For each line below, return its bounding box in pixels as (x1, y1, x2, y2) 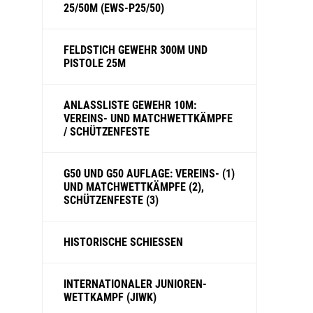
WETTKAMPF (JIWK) (64, 291, 156, 304)
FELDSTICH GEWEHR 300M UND (64, 43, 208, 57)
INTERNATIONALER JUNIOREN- (64, 277, 207, 291)
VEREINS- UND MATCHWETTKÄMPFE (64, 112, 233, 125)
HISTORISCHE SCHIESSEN (64, 235, 183, 249)
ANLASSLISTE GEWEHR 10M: (64, 99, 196, 112)
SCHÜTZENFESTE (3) (64, 194, 159, 207)
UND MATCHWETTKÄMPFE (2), (64, 180, 204, 194)
